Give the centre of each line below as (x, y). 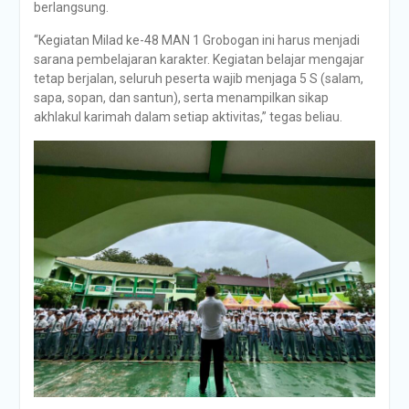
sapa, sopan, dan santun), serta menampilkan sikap (181, 97)
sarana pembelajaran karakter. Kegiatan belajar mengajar (199, 59)
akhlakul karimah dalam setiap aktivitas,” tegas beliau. (188, 116)
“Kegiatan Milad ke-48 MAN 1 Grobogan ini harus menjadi (196, 40)
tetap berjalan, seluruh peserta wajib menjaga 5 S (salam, (198, 78)
